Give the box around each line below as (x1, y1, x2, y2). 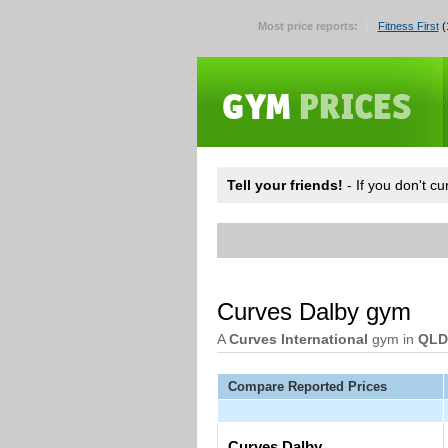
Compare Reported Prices (228, 379, 387, 394)
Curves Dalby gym (217, 298, 411, 325)
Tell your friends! (227, 177, 343, 193)
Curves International (229, 331, 368, 347)
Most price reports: (257, 20, 358, 32)
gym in (368, 331, 418, 347)
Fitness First (377, 20, 439, 32)
